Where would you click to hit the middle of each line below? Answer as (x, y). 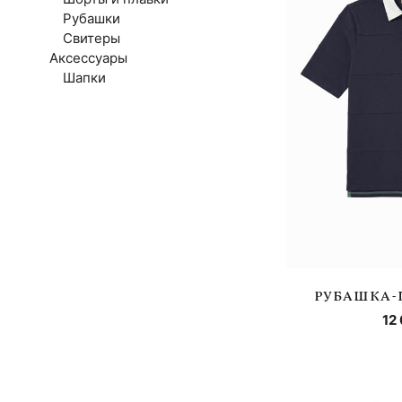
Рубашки (92, 19)
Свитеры (92, 39)
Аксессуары (88, 58)
